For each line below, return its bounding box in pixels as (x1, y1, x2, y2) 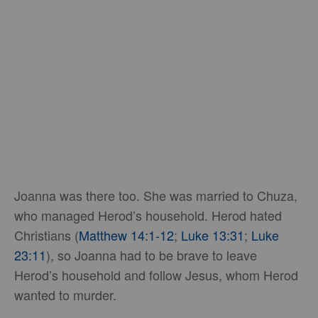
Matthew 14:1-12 (79, 226, 174, 245)
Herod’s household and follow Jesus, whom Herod (14, 265, 298, 285)
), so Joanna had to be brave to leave (46, 246, 257, 265)
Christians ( (14, 226, 79, 245)
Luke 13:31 (181, 226, 244, 245)
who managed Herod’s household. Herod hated (14, 206, 282, 225)
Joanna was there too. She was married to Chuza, (14, 186, 297, 205)
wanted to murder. (14, 285, 116, 305)
